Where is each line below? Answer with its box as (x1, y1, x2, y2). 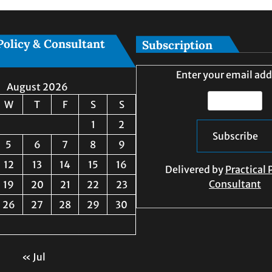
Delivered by (165, 163, 225, 176)
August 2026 (6, 81, 68, 93)
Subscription (142, 38, 212, 53)
